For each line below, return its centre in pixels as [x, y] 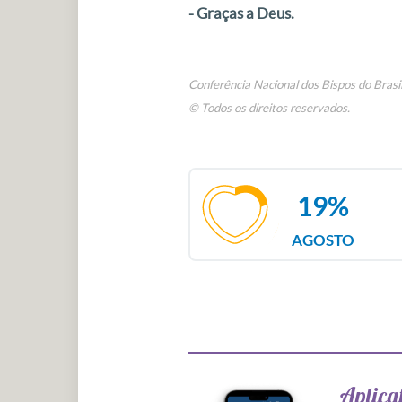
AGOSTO [323, 240]
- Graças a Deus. [241, 13]
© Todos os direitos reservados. [269, 108]
